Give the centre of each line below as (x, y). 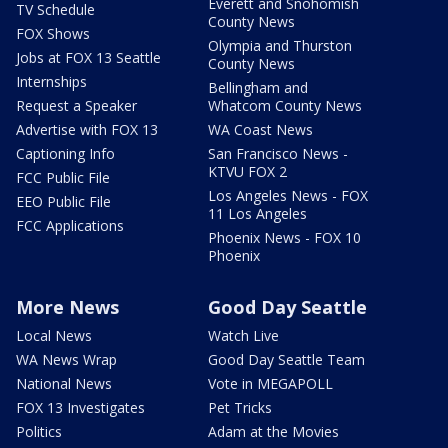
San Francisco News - (278, 153)
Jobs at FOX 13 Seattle (88, 57)
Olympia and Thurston (280, 45)
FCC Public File (63, 177)
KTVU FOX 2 (247, 171)
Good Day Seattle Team (286, 359)
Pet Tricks (240, 407)
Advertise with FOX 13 (87, 129)
